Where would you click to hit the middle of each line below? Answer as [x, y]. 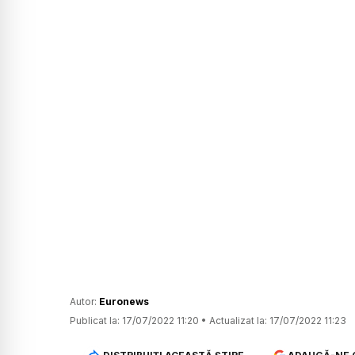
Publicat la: [95, 321]
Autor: [84, 302]
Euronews [124, 302]
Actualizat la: [238, 321]
